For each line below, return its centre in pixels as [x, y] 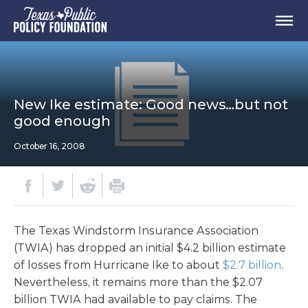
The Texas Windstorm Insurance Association [136, 231]
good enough [62, 121]
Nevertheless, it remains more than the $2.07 [138, 282]
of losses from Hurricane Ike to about [118, 265]
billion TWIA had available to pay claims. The [135, 299]
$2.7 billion [252, 265]
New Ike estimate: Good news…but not [151, 104]
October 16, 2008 [49, 146]
